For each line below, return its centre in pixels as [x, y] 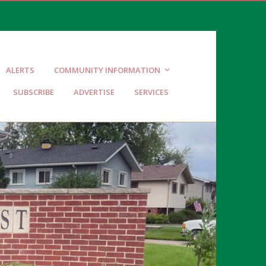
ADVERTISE [94, 92]
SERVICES [151, 92]
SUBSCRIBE [33, 92]
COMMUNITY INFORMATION [107, 70]
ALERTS [20, 70]
